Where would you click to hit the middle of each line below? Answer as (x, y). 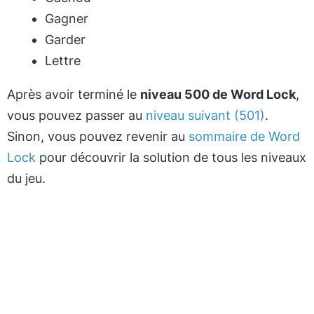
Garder (65, 40)
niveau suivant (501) (205, 115)
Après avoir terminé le (74, 94)
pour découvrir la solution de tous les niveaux (171, 157)
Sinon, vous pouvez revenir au (98, 136)
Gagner (67, 19)
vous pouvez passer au (76, 115)
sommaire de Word (244, 136)
